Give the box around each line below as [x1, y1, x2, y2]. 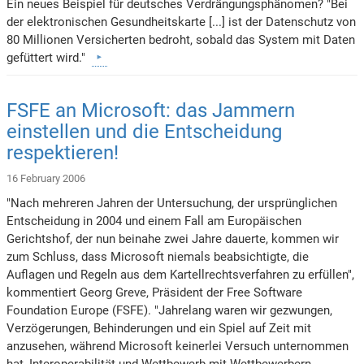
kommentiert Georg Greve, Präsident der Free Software [6, 284, 303, 300]
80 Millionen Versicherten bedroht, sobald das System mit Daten [6, 32, 356, 47]
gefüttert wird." [6, 50, 93, 65]
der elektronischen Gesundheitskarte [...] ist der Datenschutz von [6, 14, 357, 29]
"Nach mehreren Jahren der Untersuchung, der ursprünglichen [6, 195, 338, 210]
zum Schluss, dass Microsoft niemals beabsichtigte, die [6, 249, 310, 264]
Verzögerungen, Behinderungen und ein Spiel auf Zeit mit [6, 320, 312, 336]
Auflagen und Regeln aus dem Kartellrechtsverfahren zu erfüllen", [6, 266, 355, 282]
